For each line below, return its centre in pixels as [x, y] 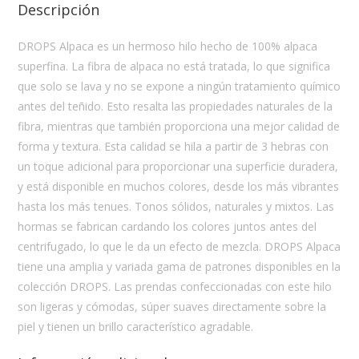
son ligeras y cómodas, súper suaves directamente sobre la [172, 307]
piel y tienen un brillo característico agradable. [136, 327]
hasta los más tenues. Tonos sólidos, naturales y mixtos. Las [176, 207]
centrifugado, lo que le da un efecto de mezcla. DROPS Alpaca [179, 247]
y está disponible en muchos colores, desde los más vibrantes [179, 187]
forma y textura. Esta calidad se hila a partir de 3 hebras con [173, 147]
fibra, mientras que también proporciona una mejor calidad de [179, 127]
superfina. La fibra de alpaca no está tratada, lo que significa [174, 67]
